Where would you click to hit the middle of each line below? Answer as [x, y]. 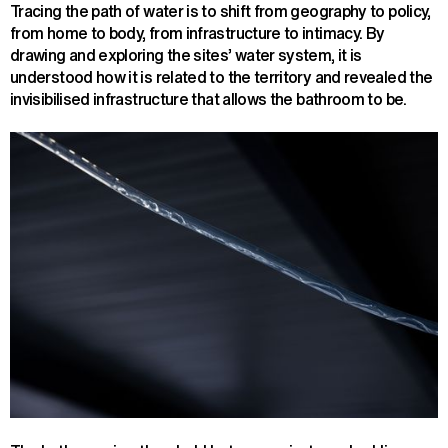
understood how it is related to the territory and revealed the [221, 77]
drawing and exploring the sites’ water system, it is [186, 55]
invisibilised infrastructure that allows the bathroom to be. [208, 99]
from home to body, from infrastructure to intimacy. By [197, 33]
